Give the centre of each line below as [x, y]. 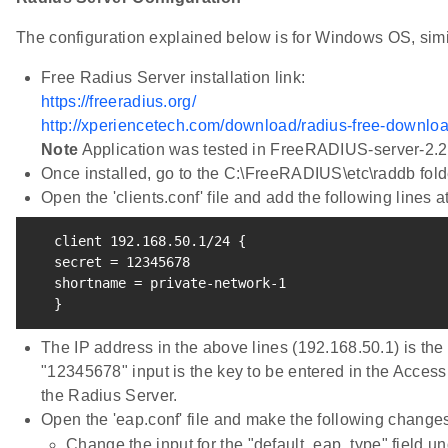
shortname [82, 282]
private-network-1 [214, 282]
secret [70, 261]
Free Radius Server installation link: [173, 77]
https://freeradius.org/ [118, 101]
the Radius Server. [109, 395]
